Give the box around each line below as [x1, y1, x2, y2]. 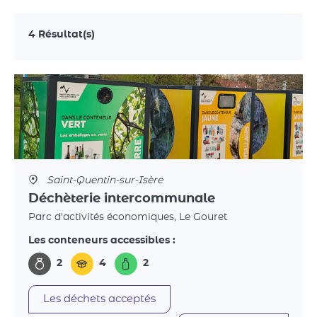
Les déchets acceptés [43, 293, 156, 304]
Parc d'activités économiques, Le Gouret [28, 212, 227, 222]
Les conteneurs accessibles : [28, 236, 175, 246]
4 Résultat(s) [28, 30, 95, 40]
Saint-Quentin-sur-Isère [44, 175, 163, 185]
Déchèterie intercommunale [28, 192, 215, 205]
